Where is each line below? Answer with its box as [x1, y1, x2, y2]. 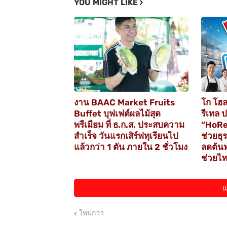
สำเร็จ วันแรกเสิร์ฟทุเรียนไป [73, 131, 178, 141]
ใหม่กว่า [79, 209, 104, 218]
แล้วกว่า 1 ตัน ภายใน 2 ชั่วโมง [73, 142, 187, 153]
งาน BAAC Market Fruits [73, 97, 175, 108]
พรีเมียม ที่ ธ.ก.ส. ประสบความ [73, 120, 184, 130]
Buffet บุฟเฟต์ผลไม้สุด [73, 108, 161, 119]
